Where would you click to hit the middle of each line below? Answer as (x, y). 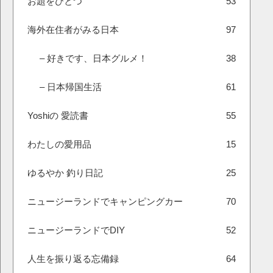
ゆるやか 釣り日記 (65, 173)
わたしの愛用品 (59, 144)
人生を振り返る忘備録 (73, 259)
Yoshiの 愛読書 (58, 115)
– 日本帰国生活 (71, 87)
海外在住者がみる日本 (73, 30)
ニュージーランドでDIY (76, 230)
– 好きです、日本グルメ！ (94, 58)
